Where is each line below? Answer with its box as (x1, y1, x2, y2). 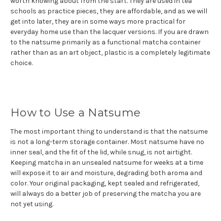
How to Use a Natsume (10, 106, 141, 119)
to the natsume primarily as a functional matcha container (10, 37, 201, 46)
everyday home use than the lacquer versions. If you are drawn (10, 27, 209, 36)
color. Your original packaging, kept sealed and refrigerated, (10, 179, 199, 187)
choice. (10, 58, 33, 67)
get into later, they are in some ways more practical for (10, 17, 185, 26)
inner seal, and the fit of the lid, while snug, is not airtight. (10, 147, 192, 156)
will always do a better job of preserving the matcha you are (10, 189, 201, 198)
